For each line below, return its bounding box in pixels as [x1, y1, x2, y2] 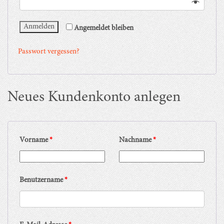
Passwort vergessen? [18, 47, 79, 55]
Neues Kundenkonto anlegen [7, 89, 180, 105]
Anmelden [23, 22, 54, 30]
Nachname [119, 136, 153, 144]
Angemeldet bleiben [74, 24, 133, 32]
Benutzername [19, 176, 64, 184]
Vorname [19, 136, 49, 144]
